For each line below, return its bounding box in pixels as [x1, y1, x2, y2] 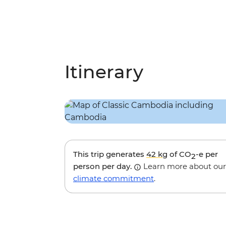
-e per [196, 149, 218, 159]
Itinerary [65, 61, 143, 83]
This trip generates [73, 149, 146, 159]
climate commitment [73, 174, 154, 183]
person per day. [73, 161, 134, 171]
